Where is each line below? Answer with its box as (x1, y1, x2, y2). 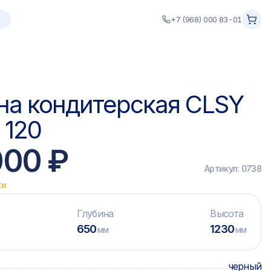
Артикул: (204, 163, 241, 174)
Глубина (76, 207, 114, 220)
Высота (210, 207, 244, 220)
